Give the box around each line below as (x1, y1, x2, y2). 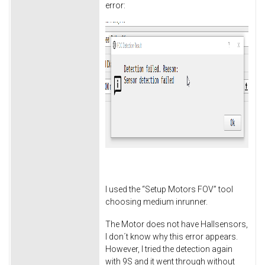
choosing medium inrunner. (105, 197, 208, 207)
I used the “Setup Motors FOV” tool (105, 185, 233, 195)
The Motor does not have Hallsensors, (105, 219, 248, 230)
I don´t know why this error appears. (105, 232, 238, 242)
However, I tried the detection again (105, 244, 232, 254)
